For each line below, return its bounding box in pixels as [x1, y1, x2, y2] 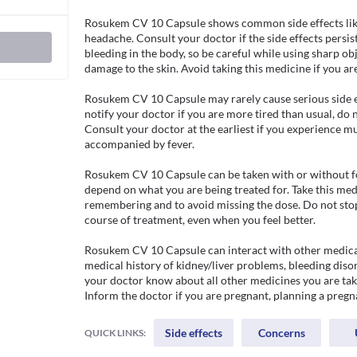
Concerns [257, 326, 305, 339]
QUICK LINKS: [84, 326, 146, 339]
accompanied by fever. [84, 137, 194, 151]
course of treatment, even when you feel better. [84, 213, 316, 226]
